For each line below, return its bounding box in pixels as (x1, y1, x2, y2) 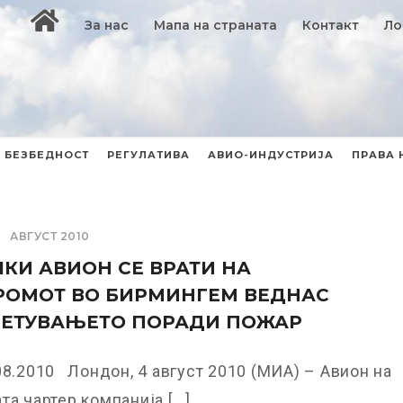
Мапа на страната (154, 17, 278, 33)
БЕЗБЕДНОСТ (4, 148, 89, 161)
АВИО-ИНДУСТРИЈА (208, 148, 334, 161)
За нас (85, 17, 130, 33)
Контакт (302, 17, 360, 33)
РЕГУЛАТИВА (107, 148, 190, 161)
